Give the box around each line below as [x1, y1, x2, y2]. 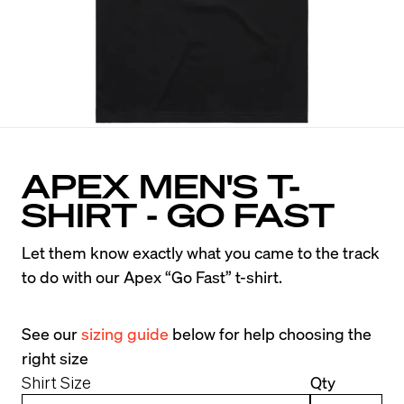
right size [22, 347, 88, 368]
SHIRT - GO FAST [22, 194, 335, 234]
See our [22, 323, 81, 344]
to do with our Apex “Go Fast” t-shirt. [22, 266, 282, 287]
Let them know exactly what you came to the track [22, 242, 380, 262]
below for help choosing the [169, 323, 372, 344]
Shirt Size [22, 372, 91, 392]
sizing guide [81, 323, 169, 344]
